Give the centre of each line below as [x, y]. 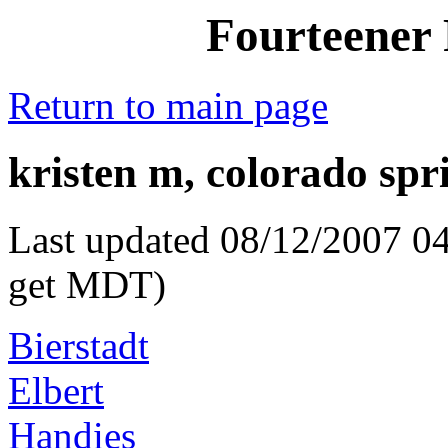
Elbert [56, 391]
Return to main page [168, 106]
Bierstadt [78, 346]
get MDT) [87, 285]
